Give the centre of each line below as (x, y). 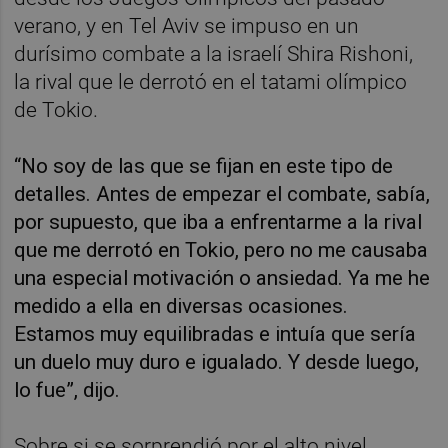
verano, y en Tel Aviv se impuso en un (187, 25)
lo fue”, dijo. (67, 389)
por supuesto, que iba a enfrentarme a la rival (218, 221)
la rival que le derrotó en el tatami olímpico (211, 81)
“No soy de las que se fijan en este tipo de (204, 165)
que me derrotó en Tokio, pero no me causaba (221, 249)
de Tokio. (56, 109)
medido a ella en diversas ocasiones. (181, 305)
